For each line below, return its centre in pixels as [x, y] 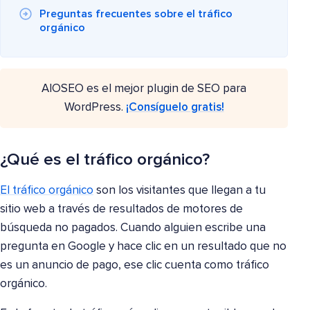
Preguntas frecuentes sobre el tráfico [136, 14]
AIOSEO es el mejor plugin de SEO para [144, 89]
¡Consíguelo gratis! [175, 108]
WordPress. [95, 108]
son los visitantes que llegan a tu [180, 191]
